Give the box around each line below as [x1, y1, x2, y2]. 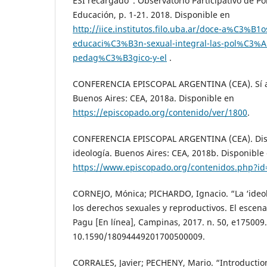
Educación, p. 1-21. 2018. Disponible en [73, 9, 230, 21]
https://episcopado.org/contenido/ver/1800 [73, 107, 247, 119]
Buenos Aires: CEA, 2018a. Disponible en [73, 92, 234, 104]
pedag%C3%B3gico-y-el [73, 52, 167, 64]
